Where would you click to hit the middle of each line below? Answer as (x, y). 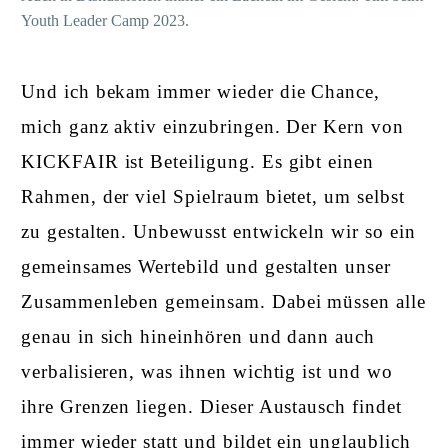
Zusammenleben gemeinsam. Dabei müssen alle (223, 302)
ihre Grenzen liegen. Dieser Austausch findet (211, 407)
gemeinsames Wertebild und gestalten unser (206, 267)
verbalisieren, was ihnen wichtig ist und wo (207, 372)
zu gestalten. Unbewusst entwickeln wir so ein (218, 232)
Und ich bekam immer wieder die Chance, (201, 92)
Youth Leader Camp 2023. (105, 20)
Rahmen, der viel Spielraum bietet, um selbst (213, 197)
